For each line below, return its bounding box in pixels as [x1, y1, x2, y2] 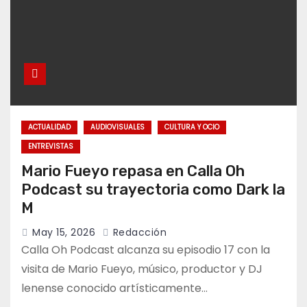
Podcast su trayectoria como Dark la [21, 180, 285, 199]
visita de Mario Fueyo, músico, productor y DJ [21, 261, 262, 278]
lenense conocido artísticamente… [21, 280, 208, 297]
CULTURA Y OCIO [164, 122, 219, 133]
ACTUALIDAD [28, 122, 71, 133]
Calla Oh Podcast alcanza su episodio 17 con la [21, 242, 270, 258]
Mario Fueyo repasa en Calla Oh [21, 162, 245, 181]
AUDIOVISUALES [90, 122, 145, 133]
